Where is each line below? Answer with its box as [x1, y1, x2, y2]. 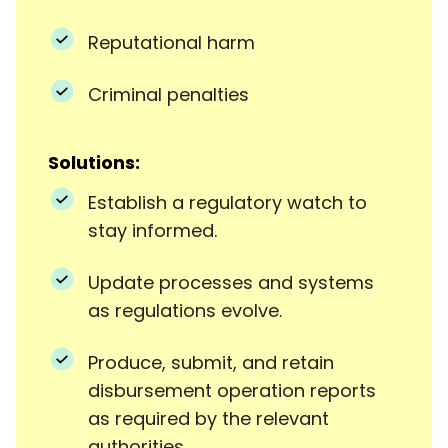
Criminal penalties [88, 81, 249, 107]
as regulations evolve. [88, 297, 282, 323]
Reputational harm [88, 29, 255, 55]
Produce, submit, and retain [88, 349, 334, 375]
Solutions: [48, 149, 140, 175]
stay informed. [88, 217, 217, 243]
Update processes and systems [88, 269, 374, 295]
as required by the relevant [88, 405, 329, 431]
